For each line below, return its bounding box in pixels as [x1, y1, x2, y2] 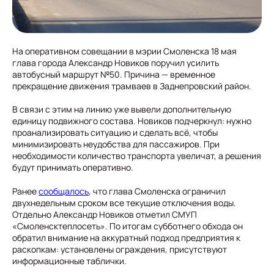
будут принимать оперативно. [12, 161, 133, 173]
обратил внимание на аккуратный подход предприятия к [12, 231, 240, 243]
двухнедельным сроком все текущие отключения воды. [12, 196, 236, 209]
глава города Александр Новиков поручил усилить [12, 56, 219, 68]
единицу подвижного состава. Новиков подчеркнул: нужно [12, 114, 251, 127]
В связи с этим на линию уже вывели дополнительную [12, 103, 231, 115]
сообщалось [39, 185, 89, 197]
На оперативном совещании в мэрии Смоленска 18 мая [12, 45, 237, 57]
